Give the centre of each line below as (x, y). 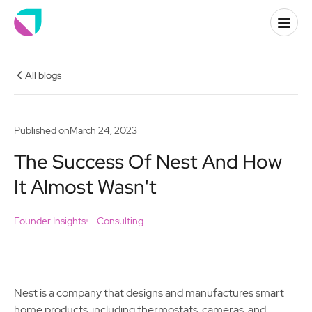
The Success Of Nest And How (148, 162)
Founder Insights (50, 221)
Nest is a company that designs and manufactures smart (149, 293)
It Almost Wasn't (85, 187)
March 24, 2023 (103, 130)
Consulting (120, 221)
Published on (42, 130)
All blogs (43, 75)
